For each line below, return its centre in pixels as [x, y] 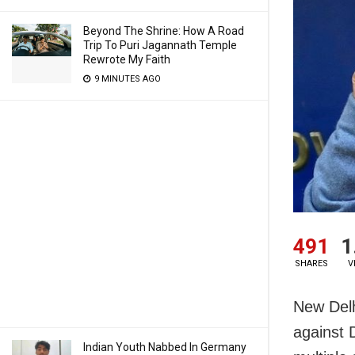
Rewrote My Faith [127, 59]
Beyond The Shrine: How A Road [164, 31]
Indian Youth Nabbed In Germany [165, 347]
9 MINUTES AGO [126, 79]
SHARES [311, 264]
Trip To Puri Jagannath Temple [160, 45]
